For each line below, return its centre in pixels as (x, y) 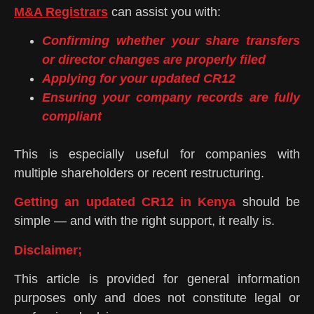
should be (268, 202)
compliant (72, 116)
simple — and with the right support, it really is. (144, 221)
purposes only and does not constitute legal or (157, 298)
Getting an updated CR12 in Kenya (125, 202)
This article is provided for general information (157, 279)
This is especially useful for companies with (157, 154)
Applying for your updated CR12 (139, 78)
